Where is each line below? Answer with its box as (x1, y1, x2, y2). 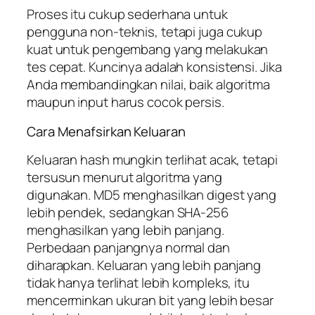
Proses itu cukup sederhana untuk (27, 5, 228, 24)
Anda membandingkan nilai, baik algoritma (27, 75, 270, 94)
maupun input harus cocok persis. (27, 93, 224, 112)
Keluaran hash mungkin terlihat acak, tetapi (27, 150, 278, 169)
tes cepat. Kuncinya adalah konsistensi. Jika (27, 58, 282, 77)
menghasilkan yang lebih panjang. (27, 221, 224, 240)
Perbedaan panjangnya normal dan (27, 238, 230, 257)
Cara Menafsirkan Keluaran (27, 122, 186, 141)
